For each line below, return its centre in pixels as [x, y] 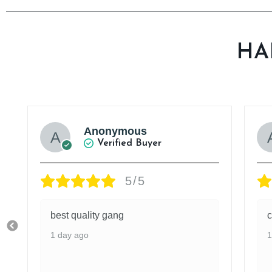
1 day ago [70, 235]
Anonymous [115, 131]
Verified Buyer [129, 143]
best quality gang [87, 215]
